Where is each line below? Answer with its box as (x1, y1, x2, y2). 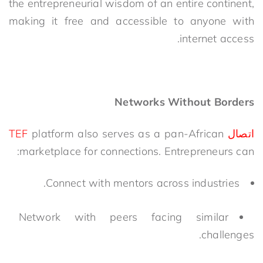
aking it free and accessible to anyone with (18, 14, 254, 28)
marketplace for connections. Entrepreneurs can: (19, 144, 254, 158)
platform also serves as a (28, 126, 165, 140)
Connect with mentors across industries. (46, 176, 240, 190)
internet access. (180, 31, 254, 45)
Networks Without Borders (114, 95, 254, 109)
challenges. (201, 227, 254, 241)
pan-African (164, 126, 224, 140)
